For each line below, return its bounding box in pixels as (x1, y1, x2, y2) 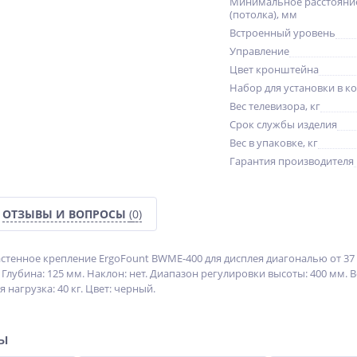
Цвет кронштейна (229, 62, 319, 76)
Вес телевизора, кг (229, 99, 320, 113)
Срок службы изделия (229, 117, 337, 131)
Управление (229, 44, 289, 58)
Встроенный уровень (229, 25, 335, 40)
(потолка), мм (229, 7, 297, 22)
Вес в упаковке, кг (229, 135, 318, 150)
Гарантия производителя (229, 154, 354, 168)
